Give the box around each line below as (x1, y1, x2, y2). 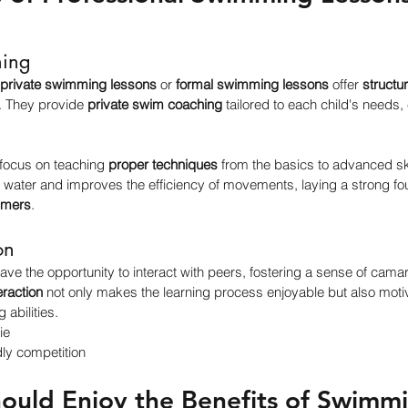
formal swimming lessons (176, 76, 329, 93)
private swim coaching (87, 96, 222, 113)
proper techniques (108, 156, 218, 173)
